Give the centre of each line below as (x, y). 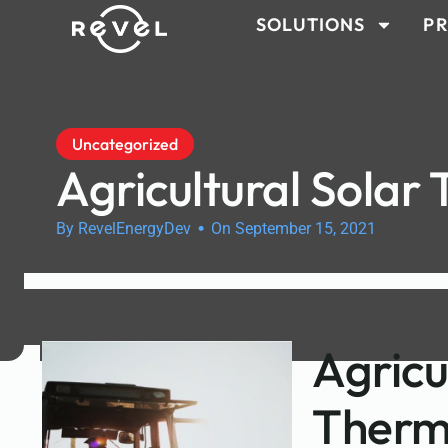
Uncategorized (125, 144)
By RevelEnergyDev (123, 228)
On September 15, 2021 (293, 228)
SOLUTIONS (310, 24)
